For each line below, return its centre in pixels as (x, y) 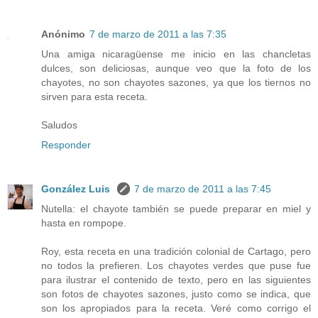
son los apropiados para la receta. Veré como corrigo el (176, 308)
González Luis (77, 188)
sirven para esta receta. (94, 96)
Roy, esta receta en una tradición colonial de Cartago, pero (176, 251)
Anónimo (63, 34)
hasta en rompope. (84, 223)
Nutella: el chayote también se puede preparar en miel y (176, 208)
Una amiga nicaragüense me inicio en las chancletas (176, 54)
